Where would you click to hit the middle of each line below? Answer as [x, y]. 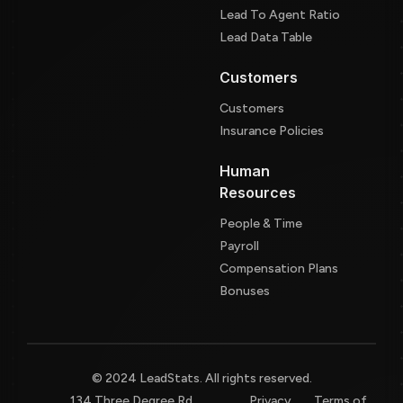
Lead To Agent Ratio [280, 15]
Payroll [239, 246]
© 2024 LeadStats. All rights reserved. [201, 378]
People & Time [261, 224]
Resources [258, 193]
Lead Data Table [266, 37]
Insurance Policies [272, 131]
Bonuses [245, 291]
